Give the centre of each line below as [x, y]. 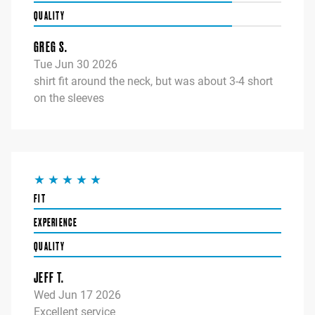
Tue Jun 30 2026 [76, 65]
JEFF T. [49, 278]
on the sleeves [69, 98]
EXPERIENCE [56, 223]
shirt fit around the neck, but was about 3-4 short [153, 82]
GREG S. [51, 47]
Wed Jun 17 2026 [77, 295]
